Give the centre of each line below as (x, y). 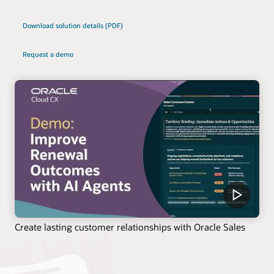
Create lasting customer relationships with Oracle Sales (130, 227)
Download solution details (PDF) (72, 25)
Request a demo (48, 54)
